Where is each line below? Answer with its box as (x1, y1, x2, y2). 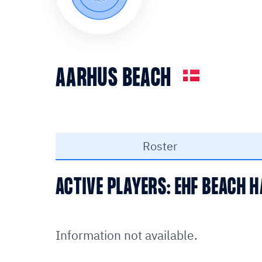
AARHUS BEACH (56, 65, 172, 93)
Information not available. (56, 227, 198, 243)
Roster (142, 138, 177, 154)
